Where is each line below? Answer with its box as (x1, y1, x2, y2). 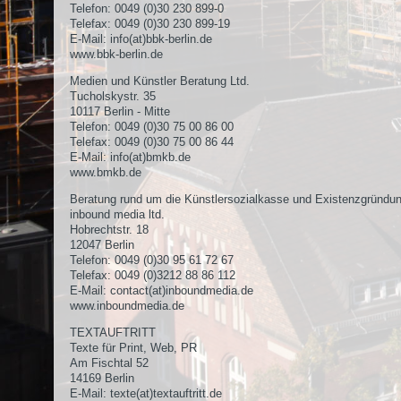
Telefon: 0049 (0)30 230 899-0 (70, 2, 224, 15)
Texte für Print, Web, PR (70, 341, 197, 354)
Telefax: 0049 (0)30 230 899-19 (70, 17, 230, 30)
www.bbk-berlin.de (70, 47, 163, 61)
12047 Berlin (70, 238, 134, 252)
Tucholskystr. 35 (70, 90, 159, 103)
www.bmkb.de (70, 166, 141, 179)
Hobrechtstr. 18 (70, 223, 149, 236)
